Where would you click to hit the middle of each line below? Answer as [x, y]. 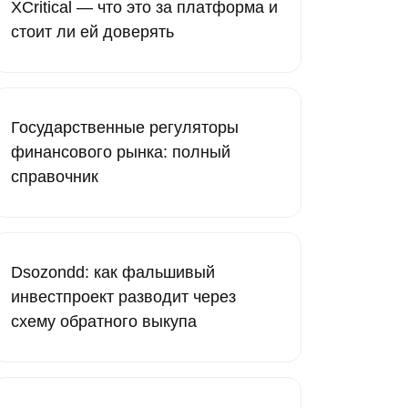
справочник [55, 177]
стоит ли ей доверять [92, 32]
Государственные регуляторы [125, 127]
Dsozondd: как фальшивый [113, 272]
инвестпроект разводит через [123, 297]
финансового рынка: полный [121, 152]
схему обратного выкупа [104, 321]
